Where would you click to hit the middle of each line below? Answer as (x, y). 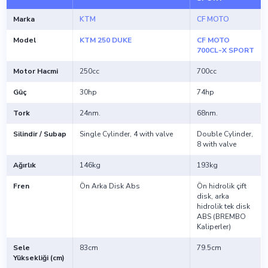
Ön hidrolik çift (221, 186)
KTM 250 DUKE (105, 40)
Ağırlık (24, 165)
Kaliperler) (214, 227)
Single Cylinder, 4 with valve (126, 134)
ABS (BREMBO (221, 217)
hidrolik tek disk (223, 207)
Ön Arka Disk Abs (109, 186)
